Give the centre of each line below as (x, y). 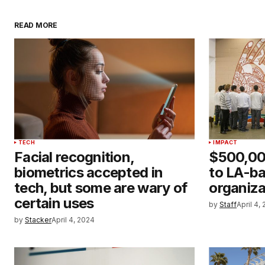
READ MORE (36, 25)
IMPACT (225, 142)
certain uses (54, 203)
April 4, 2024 (73, 219)
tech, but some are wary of (101, 188)
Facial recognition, (74, 157)
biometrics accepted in (89, 172)
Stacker (38, 219)
